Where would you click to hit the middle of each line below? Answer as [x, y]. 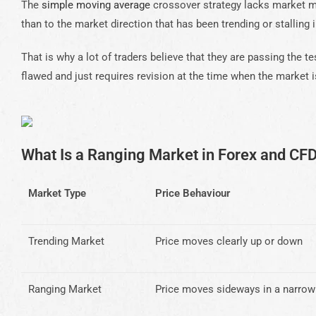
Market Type [57, 193]
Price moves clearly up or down [229, 241]
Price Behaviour [193, 193]
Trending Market [66, 241]
